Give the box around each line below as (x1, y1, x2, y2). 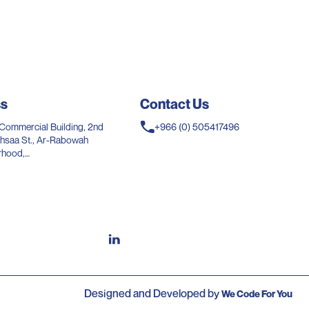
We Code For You (221, 288, 292, 300)
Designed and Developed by (84, 286, 219, 301)
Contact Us (140, 96, 210, 113)
